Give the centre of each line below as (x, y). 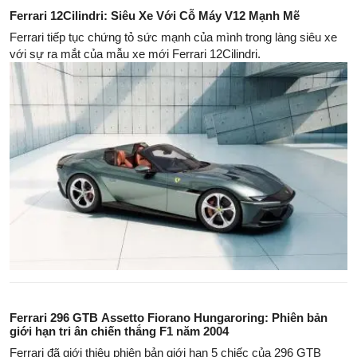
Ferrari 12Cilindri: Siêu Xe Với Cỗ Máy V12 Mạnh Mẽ (155, 15)
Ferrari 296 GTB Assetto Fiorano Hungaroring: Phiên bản (169, 317)
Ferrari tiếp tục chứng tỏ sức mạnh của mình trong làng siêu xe (173, 37)
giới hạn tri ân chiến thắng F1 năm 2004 (119, 331)
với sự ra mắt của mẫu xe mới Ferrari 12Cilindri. (135, 53)
